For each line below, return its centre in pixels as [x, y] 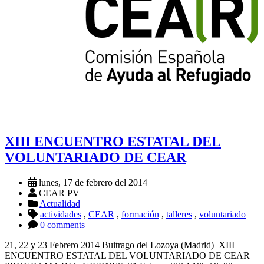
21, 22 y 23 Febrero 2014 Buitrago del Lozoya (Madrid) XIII [120, 245]
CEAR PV [58, 193]
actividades [61, 214]
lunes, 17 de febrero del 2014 [92, 183]
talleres [179, 214]
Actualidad [60, 204]
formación [140, 214]
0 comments [62, 225]
